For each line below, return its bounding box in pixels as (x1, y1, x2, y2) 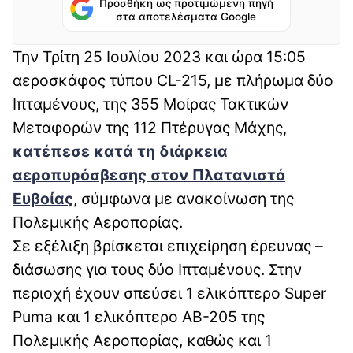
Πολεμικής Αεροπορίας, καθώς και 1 (13, 330, 272, 350)
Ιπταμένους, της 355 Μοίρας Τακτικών (13, 94, 288, 113)
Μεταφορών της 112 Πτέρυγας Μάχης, (13, 117, 287, 137)
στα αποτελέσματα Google (116, 9, 256, 23)
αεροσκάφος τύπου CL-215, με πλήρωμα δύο (13, 70, 333, 90)
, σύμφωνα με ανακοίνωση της (73, 188, 294, 208)
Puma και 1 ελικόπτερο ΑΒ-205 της (13, 307, 265, 326)
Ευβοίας (13, 188, 73, 208)
